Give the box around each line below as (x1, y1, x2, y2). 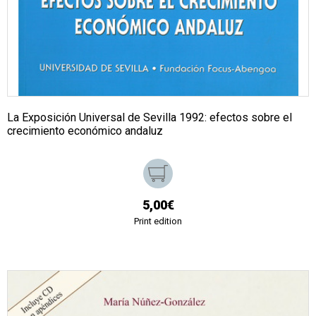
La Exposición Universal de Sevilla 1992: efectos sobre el (7, 111, 292, 124)
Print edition (134, 216, 182, 226)
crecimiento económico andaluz (7, 124, 163, 138)
